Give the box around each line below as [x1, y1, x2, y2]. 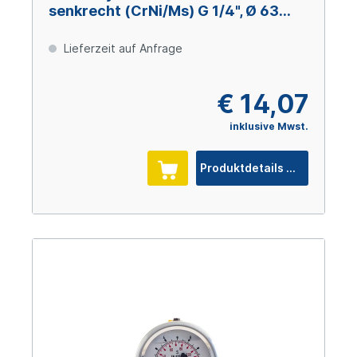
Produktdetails [286, 161, 296, 175]
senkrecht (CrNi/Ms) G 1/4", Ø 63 [49, 2, 279, 20]
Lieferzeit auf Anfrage [61, 41, 182, 56]
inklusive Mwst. [229, 120, 308, 133]
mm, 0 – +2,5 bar [49, 20, 166, 37]
